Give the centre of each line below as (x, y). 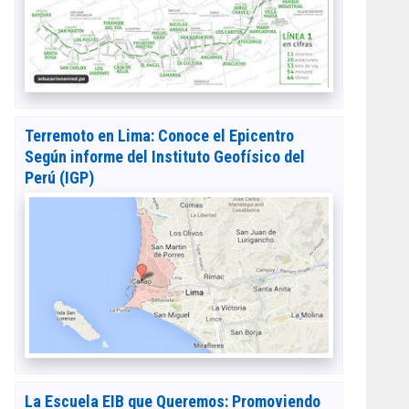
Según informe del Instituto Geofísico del (165, 156)
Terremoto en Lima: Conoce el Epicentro (159, 135)
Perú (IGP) (59, 177)
